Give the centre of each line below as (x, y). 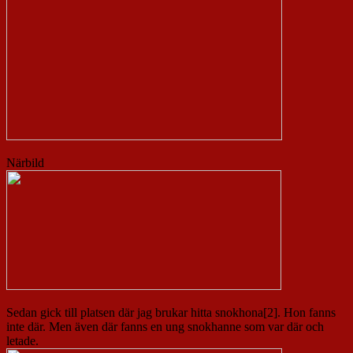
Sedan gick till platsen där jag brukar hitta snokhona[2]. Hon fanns (171, 313)
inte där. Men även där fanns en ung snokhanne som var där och (165, 327)
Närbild (27, 163)
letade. (24, 341)
